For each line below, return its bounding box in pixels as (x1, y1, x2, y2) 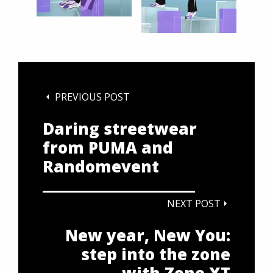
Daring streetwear (43, 117, 197, 140)
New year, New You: (65, 224, 230, 246)
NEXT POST (167, 196, 221, 210)
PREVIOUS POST (52, 90, 130, 104)
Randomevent (43, 155, 159, 177)
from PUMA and (43, 136, 173, 158)
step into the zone (81, 243, 230, 265)
